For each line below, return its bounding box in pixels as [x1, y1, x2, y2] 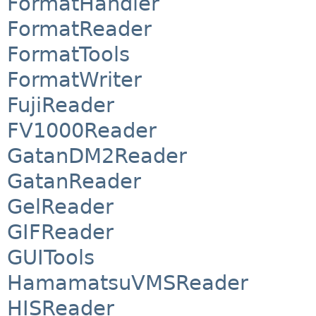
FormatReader [7, 17, 152, 42]
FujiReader [7, 93, 114, 118]
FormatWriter [7, 68, 142, 92]
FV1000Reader [7, 119, 157, 143]
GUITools [7, 245, 95, 270]
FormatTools [7, 42, 130, 67]
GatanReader [7, 169, 141, 194]
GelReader [7, 195, 114, 219]
